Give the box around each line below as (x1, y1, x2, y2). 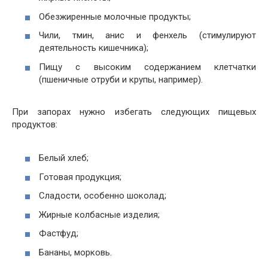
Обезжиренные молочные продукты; (39, 11, 191, 22)
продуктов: (12, 118, 57, 130)
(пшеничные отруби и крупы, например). (39, 74, 203, 85)
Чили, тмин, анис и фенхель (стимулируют (39, 30, 256, 41)
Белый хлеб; (39, 153, 89, 164)
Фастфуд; (39, 228, 78, 239)
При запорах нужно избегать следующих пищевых (12, 106, 256, 117)
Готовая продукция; (39, 171, 121, 182)
